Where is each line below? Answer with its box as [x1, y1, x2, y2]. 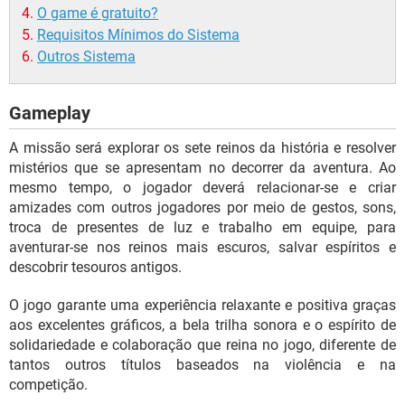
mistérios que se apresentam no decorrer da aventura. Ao [9, 159, 396, 177]
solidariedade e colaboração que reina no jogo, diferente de [9, 336, 396, 354]
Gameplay [9, 102, 90, 125]
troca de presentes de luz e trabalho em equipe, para [9, 219, 396, 237]
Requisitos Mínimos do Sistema [37, 26, 240, 44]
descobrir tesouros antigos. [9, 259, 182, 277]
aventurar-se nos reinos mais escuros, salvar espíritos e [9, 239, 396, 257]
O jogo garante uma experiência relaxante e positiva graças [9, 297, 396, 315]
